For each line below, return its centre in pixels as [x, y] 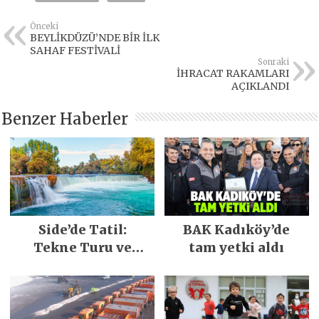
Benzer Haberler [65, 119]
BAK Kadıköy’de [237, 230]
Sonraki [273, 62]
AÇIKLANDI [260, 87]
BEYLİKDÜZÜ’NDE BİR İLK [95, 38]
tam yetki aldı [237, 248]
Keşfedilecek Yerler [83, 266]
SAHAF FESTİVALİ [75, 51]
